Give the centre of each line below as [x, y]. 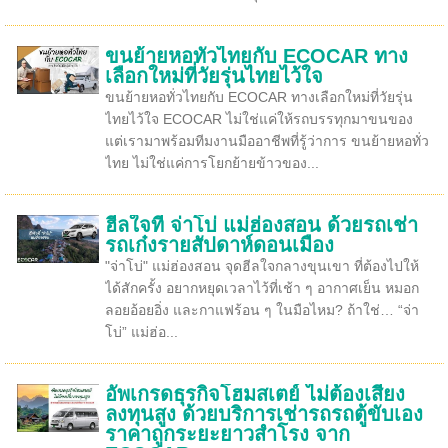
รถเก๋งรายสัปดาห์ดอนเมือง [219, 245]
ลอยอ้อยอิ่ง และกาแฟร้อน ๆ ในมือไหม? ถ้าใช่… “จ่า [261, 310]
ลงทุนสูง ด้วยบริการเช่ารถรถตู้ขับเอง [263, 414]
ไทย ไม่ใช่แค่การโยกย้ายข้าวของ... [211, 163]
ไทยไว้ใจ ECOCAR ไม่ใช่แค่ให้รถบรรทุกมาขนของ [258, 119]
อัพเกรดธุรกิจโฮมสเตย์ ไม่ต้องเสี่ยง [254, 394]
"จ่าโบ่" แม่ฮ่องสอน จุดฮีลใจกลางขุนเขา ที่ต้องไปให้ [261, 266]
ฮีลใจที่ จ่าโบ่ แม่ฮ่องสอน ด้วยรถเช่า [261, 225]
